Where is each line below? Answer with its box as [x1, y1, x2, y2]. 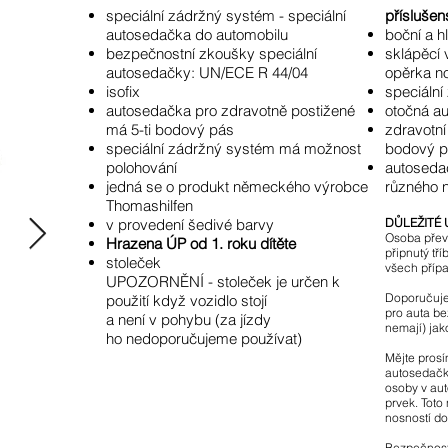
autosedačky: [106, 63, 199, 82]
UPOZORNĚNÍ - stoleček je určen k [106, 272, 340, 291]
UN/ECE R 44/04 [199, 63, 308, 82]
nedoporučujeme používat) [126, 329, 310, 348]
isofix [106, 82, 140, 101]
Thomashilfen [106, 196, 193, 215]
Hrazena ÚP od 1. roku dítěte [106, 234, 296, 253]
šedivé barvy [184, 215, 274, 234]
